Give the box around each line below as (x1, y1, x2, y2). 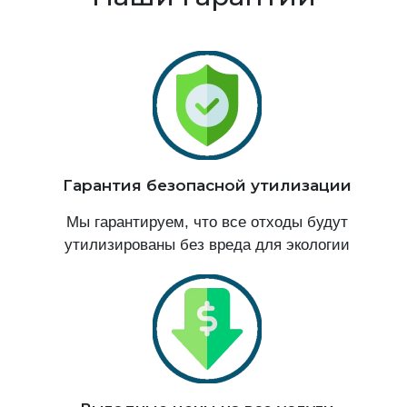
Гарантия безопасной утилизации (63, 176, 352, 195)
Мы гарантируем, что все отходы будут (66, 213, 348, 232)
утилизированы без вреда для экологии (65, 236, 350, 254)
